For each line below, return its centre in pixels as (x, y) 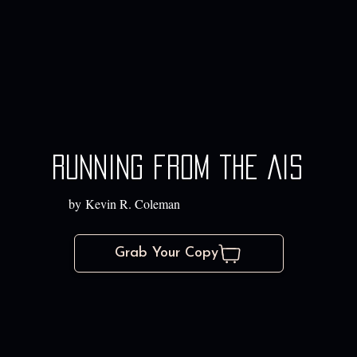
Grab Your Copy (167, 253)
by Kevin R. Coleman (125, 204)
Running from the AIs (178, 168)
